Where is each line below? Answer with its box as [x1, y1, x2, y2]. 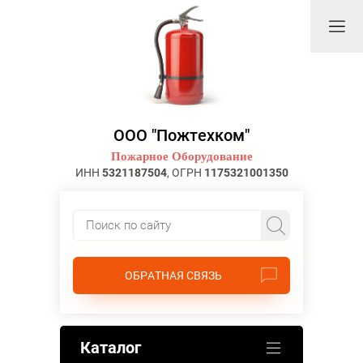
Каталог [80, 338, 141, 357]
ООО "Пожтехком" [113, 126, 250, 145]
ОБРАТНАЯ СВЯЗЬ [124, 269, 222, 282]
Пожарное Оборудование [110, 150, 253, 163]
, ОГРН [166, 166, 204, 179]
